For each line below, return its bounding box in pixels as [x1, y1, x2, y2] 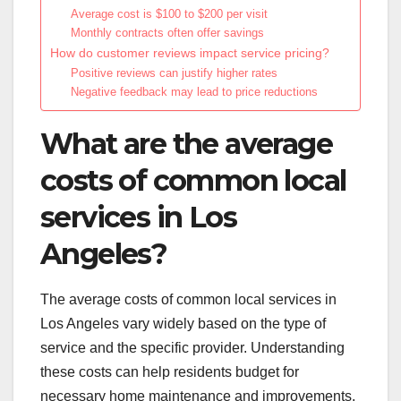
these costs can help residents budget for [40, 364, 299, 380]
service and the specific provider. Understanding [40, 340, 345, 356]
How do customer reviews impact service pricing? [50, 45, 329, 60]
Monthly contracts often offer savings [70, 25, 264, 39]
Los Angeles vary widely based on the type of [40, 316, 326, 332]
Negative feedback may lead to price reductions [70, 84, 318, 98]
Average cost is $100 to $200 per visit [70, 6, 268, 21]
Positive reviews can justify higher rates [70, 65, 277, 80]
